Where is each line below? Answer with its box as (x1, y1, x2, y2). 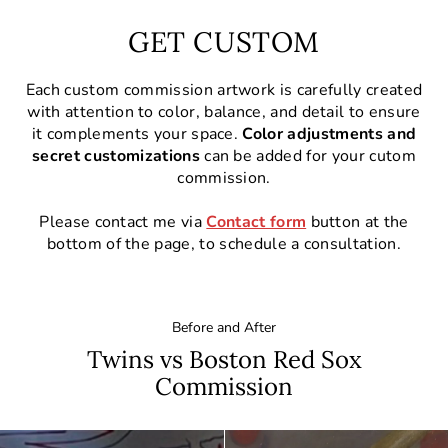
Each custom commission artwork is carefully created (25, 79, 423, 101)
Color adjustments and (242, 123, 417, 145)
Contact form (206, 211, 307, 233)
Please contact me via (39, 211, 207, 233)
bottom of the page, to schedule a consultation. (46, 233, 402, 255)
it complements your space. (31, 123, 243, 145)
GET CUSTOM (128, 24, 320, 60)
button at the (310, 211, 409, 233)
